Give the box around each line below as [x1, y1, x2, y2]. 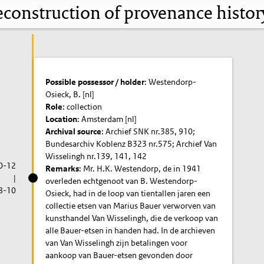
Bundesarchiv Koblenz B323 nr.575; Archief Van [45, 138, 217, 149]
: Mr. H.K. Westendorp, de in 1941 [79, 163, 202, 174]
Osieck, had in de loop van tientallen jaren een [45, 187, 211, 199]
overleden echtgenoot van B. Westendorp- [45, 175, 198, 186]
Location [45, 113, 78, 124]
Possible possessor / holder [45, 76, 145, 87]
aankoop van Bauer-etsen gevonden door [45, 249, 193, 260]
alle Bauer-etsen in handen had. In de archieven [45, 225, 216, 236]
